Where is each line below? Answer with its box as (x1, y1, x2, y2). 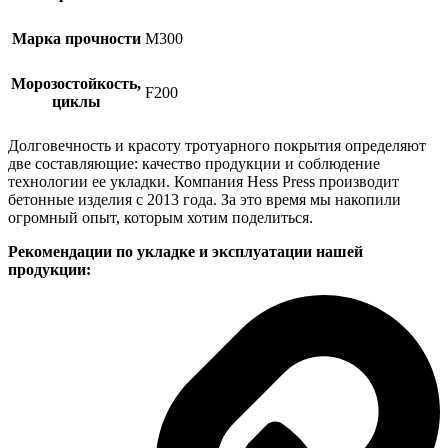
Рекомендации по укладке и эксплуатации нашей (8, 243, 363, 261)
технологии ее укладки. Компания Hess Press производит (8, 173, 399, 191)
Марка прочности (11, 30, 141, 48)
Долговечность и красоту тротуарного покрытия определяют (8, 137, 426, 155)
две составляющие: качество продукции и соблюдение (8, 155, 380, 173)
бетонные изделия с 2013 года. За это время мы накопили (8, 191, 401, 209)
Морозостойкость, (11, 75, 141, 93)
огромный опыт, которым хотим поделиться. (8, 209, 313, 227)
